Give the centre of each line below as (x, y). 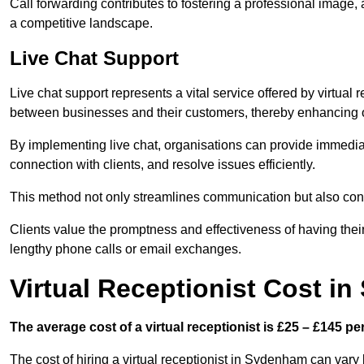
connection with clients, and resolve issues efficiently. (162, 165)
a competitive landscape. (81, 24)
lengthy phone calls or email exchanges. (126, 249)
